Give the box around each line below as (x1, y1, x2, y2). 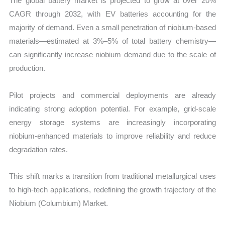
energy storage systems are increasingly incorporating (9, 118, 216, 127)
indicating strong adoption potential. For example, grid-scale (9, 104, 216, 113)
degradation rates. (9, 145, 68, 154)
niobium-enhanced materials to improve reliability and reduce (9, 131, 216, 140)
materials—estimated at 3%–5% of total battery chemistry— (9, 37, 216, 46)
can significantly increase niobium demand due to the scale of (9, 50, 216, 59)
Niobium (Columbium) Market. (9, 198, 108, 207)
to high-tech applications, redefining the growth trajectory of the (9, 185, 216, 194)
